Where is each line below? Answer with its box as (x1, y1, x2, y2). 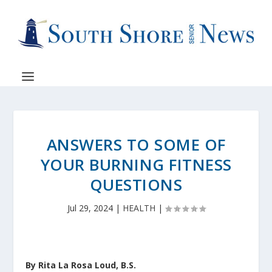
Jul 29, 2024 (67, 202, 113, 214)
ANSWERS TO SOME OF (46, 134, 226, 155)
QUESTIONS (89, 174, 183, 195)
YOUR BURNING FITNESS (40, 154, 232, 175)
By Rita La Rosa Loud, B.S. (25, 259, 139, 271)
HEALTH (122, 202, 155, 214)
